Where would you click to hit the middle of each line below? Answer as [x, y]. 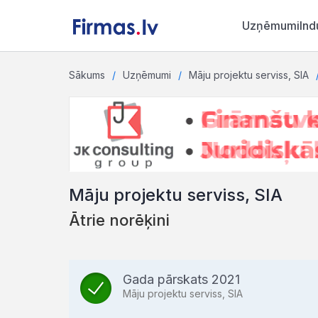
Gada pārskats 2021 [181, 279]
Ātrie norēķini [119, 220]
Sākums [87, 75]
